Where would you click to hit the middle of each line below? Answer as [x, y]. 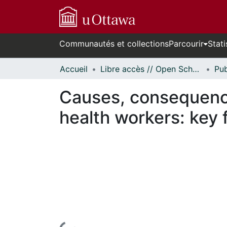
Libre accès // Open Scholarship [196, 69]
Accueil [74, 69]
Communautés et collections [114, 44]
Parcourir [186, 44]
